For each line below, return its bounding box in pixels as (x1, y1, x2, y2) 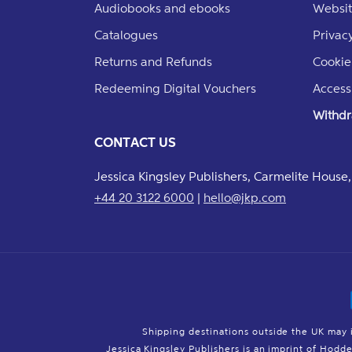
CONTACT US (94, 134, 176, 150)
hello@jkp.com (203, 190, 286, 204)
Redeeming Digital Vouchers (94, 81, 256, 95)
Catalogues (94, 27, 158, 42)
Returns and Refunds (94, 54, 212, 68)
